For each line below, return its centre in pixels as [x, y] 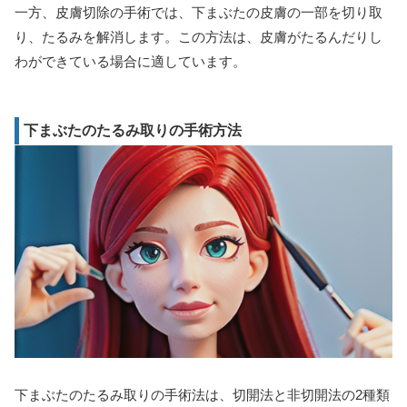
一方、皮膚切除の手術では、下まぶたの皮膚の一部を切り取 [199, 12]
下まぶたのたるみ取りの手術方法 [133, 130]
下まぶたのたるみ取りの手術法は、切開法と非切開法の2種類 [202, 395]
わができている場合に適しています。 [130, 61]
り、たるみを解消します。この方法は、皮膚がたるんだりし [199, 36]
